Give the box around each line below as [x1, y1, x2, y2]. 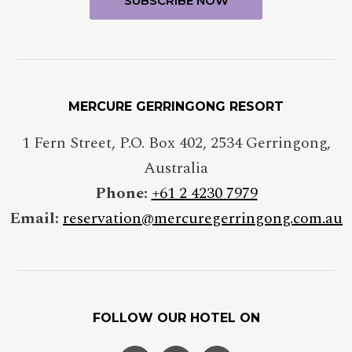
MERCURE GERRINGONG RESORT [68, 99, 284, 115]
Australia [144, 156, 208, 181]
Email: [9, 207, 59, 231]
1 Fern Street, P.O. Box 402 [21, 131, 203, 156]
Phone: [94, 181, 148, 206]
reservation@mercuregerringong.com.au [63, 207, 343, 231]
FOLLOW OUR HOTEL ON [92, 310, 260, 326]
